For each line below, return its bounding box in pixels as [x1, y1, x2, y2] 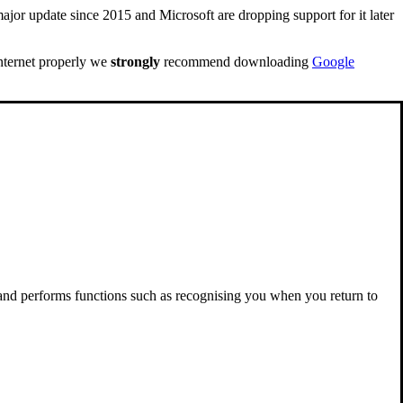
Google [312, 54, 354, 70]
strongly [111, 54, 160, 70]
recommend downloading [160, 54, 312, 70]
